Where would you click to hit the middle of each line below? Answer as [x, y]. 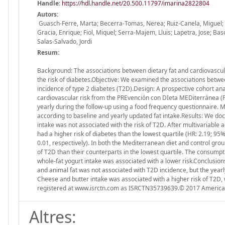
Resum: [48, 52]
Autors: [48, 14]
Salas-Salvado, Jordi [65, 41]
